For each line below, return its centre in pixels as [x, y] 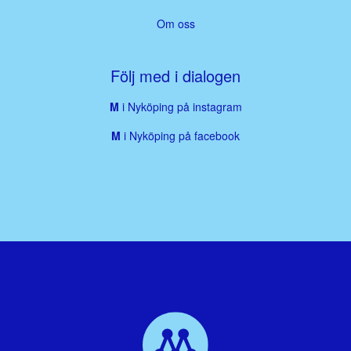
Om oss [175, 24]
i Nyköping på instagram [180, 107]
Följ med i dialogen [175, 76]
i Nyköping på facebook [180, 136]
